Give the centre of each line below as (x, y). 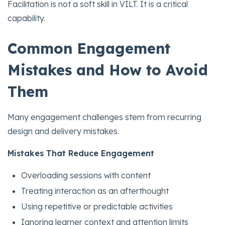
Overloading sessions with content (86, 175)
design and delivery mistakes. (63, 131)
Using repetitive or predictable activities (97, 207)
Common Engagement (89, 48)
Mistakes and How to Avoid (108, 70)
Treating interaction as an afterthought (95, 191)
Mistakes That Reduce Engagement (81, 153)
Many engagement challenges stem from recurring (104, 117)
